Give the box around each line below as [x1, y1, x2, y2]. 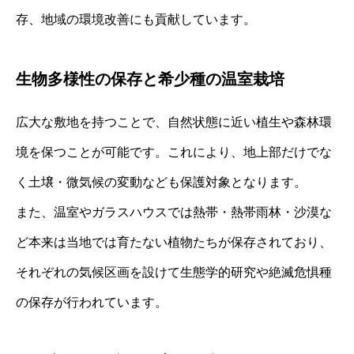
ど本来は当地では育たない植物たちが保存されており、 [16, 235, 332, 250]
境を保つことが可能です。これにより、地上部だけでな [16, 145, 332, 160]
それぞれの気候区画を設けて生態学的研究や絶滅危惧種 [16, 265, 332, 280]
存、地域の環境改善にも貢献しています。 [16, 13, 256, 27]
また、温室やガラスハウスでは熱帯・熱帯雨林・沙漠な [16, 205, 332, 220]
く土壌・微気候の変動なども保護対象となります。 [16, 175, 307, 190]
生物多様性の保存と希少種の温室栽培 [16, 70, 284, 88]
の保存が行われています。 [16, 296, 168, 310]
